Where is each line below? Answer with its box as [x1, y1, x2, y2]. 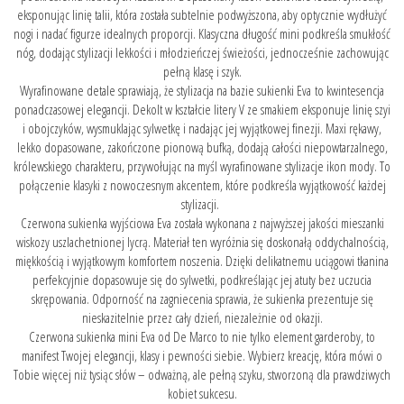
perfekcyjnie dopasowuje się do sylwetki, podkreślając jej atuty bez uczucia [32, 270, 372, 289]
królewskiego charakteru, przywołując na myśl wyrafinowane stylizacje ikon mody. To [14, 156, 390, 175]
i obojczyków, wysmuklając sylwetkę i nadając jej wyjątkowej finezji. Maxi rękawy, [23, 118, 381, 137]
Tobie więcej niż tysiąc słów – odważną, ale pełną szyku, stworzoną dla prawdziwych [14, 364, 390, 383]
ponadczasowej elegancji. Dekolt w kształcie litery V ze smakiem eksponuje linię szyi [14, 99, 390, 118]
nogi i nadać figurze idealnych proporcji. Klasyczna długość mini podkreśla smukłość [14, 23, 390, 42]
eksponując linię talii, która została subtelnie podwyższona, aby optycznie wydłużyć [17, 5, 387, 23]
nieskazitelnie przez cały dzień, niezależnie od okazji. [81, 308, 323, 326]
